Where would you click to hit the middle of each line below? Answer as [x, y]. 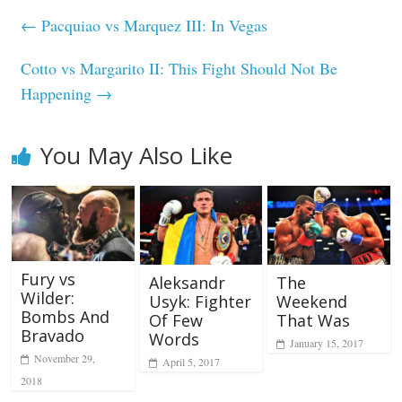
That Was [313, 321]
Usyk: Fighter [200, 302]
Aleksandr [187, 283]
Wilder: [48, 298]
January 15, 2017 [326, 343]
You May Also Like [137, 155]
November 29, [65, 358]
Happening [59, 93]
